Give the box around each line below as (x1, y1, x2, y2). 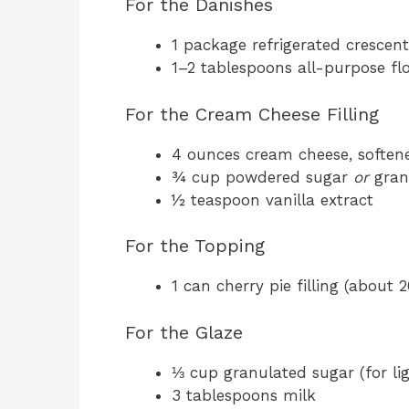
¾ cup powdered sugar (172, 167, 353, 186)
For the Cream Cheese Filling (125, 102, 379, 125)
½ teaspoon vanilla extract (172, 190, 373, 209)
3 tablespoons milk (172, 385, 316, 404)
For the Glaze (125, 320, 243, 343)
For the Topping (125, 235, 265, 257)
